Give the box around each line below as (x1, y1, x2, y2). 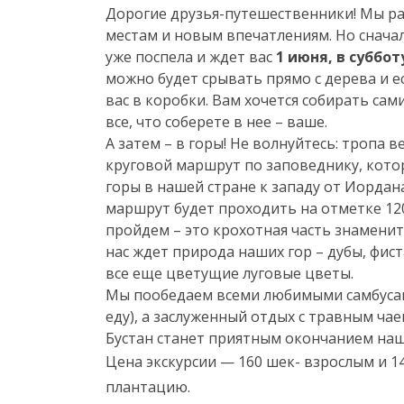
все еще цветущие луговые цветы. (106, 263, 353, 283)
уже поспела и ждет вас (106, 47, 272, 67)
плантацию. (106, 377, 190, 397)
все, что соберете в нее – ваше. (106, 112, 327, 132)
